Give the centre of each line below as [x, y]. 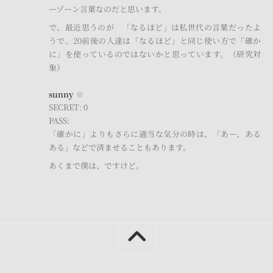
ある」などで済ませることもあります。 [120, 147]
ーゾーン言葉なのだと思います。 [108, 9]
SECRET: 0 [68, 107]
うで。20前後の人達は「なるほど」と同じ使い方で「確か [155, 41]
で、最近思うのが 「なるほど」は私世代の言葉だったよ [155, 27]
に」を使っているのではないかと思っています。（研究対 [155, 54]
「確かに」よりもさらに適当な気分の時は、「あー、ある [155, 134]
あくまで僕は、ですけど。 [96, 166]
